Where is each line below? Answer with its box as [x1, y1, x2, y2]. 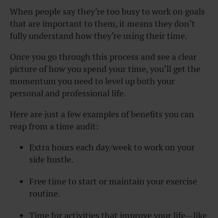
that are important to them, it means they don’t [10, 18, 195, 30]
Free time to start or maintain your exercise [29, 176, 197, 187]
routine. [29, 188, 60, 200]
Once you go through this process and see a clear [10, 51, 197, 63]
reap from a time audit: [10, 121, 99, 132]
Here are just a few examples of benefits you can [10, 109, 194, 120]
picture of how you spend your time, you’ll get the [10, 63, 200, 75]
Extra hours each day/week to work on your [29, 142, 195, 153]
